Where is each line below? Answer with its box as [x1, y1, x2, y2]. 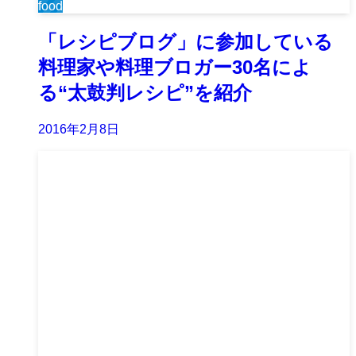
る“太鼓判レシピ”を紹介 [38, 82, 252, 104]
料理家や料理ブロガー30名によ [38, 56, 311, 79]
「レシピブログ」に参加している [38, 31, 333, 53]
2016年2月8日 [38, 122, 119, 136]
